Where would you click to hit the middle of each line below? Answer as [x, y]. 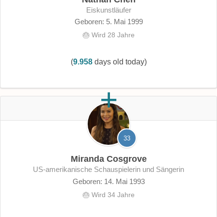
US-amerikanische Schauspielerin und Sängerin [111, 170]
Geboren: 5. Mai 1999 [108, 22]
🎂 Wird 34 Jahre [108, 195]
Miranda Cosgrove [108, 159]
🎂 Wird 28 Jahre [108, 35]
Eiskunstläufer [111, 10]
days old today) [119, 62]
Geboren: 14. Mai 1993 [108, 181]
